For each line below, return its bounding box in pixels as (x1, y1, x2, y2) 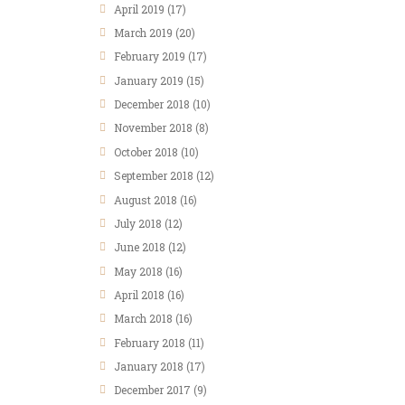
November (114, 120, 170, 136)
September (114, 168, 171, 184)
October (114, 144, 155, 159)
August (114, 192, 155, 207)
